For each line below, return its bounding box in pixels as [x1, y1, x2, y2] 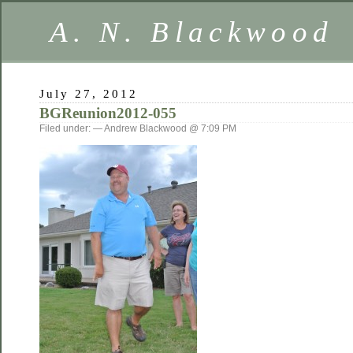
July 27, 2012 [39, 87, 139, 100]
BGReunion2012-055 [39, 105, 176, 121]
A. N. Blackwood [50, 16, 334, 48]
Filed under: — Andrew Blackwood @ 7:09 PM [39, 123, 236, 134]
